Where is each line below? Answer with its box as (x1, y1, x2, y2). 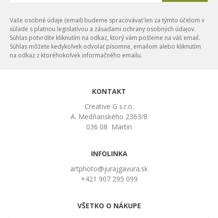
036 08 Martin (86, 122, 132, 131)
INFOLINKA (91, 149, 127, 158)
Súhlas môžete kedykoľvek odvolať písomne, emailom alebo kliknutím (10, 42, 201, 51)
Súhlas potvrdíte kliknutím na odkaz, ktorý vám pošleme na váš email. (10, 34, 200, 42)
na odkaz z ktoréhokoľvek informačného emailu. (10, 51, 142, 59)
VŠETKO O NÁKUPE (77, 201, 141, 210)
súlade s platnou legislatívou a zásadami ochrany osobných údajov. (10, 25, 196, 33)
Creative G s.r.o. (84, 102, 134, 111)
